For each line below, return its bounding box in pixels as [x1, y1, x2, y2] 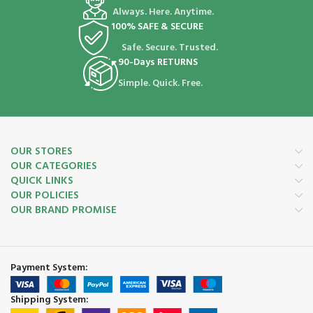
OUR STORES [10, 143, 73, 160]
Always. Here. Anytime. [112, 4, 214, 20]
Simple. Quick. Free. [117, 75, 203, 92]
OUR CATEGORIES [10, 158, 97, 175]
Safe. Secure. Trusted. [122, 40, 219, 56]
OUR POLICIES [10, 187, 79, 204]
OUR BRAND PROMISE [10, 202, 117, 219]
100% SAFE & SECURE [111, 19, 204, 35]
